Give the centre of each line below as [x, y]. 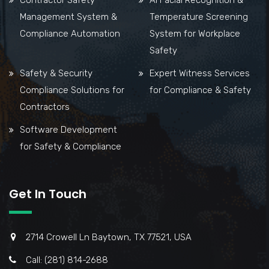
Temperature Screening [199, 17]
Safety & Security [56, 73]
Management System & [68, 17]
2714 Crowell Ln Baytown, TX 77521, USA [109, 237]
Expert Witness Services [200, 73]
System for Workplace [195, 33]
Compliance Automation [70, 33]
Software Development [68, 129]
